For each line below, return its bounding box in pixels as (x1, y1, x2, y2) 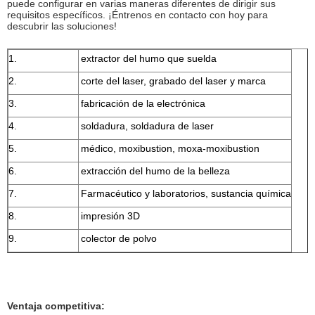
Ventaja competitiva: (7, 300, 105, 311)
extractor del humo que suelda (81, 52, 217, 64)
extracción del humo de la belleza (81, 165, 230, 176)
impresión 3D (81, 210, 140, 221)
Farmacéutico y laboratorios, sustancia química (81, 187, 291, 199)
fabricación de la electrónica (81, 97, 205, 109)
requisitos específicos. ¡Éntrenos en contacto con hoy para (7, 8, 268, 20)
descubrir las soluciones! (7, 20, 117, 32)
